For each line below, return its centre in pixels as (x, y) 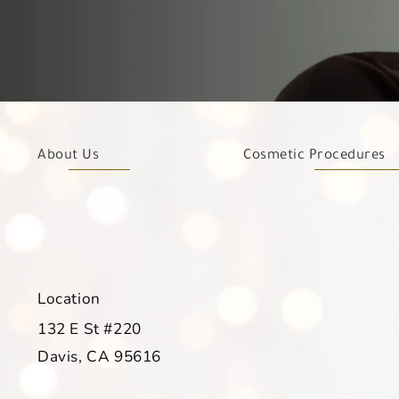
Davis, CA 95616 (99, 355)
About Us (68, 154)
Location (69, 297)
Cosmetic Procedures (314, 154)
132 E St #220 (90, 328)
